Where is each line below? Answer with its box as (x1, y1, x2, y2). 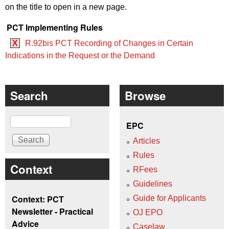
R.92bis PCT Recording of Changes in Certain (25, 38, 193, 48)
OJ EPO (133, 208, 163, 217)
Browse (125, 87, 166, 104)
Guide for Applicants (133, 194, 206, 203)
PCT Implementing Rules (7, 21, 103, 34)
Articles (133, 136, 160, 146)
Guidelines (133, 179, 172, 189)
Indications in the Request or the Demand (5, 51, 155, 60)
